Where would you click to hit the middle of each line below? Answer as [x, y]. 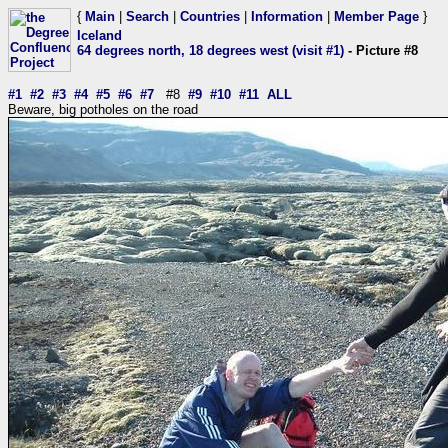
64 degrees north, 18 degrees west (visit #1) [210, 50]
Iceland [99, 35]
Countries [210, 16]
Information [287, 16]
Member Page [376, 16]
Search [147, 16]
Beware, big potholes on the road [103, 109]
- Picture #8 [381, 50]
